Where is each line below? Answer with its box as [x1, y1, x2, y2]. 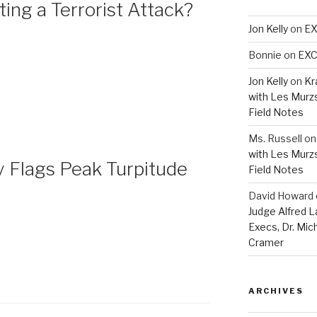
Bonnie [248, 48, 282, 61]
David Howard [248, 189, 313, 202]
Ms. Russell [248, 132, 302, 144]
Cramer [248, 236, 284, 248]
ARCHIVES [248, 285, 304, 296]
